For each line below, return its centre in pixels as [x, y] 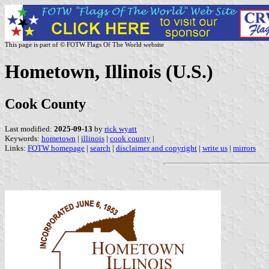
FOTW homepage [56, 148]
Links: [16, 148]
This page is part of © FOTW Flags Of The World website [84, 44]
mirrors [244, 148]
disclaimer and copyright [156, 148]
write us [215, 148]
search [100, 148]
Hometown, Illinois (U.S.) [109, 72]
